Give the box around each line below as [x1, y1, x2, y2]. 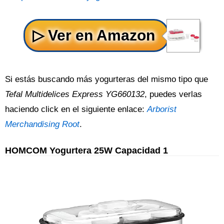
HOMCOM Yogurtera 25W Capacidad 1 [5, 145, 168, 156]
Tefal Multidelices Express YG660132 [5, 89, 144, 99]
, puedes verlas [144, 89, 202, 99]
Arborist [147, 104, 176, 114]
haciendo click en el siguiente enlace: [5, 104, 147, 114]
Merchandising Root [5, 119, 79, 129]
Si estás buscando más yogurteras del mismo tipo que [5, 74, 208, 84]
